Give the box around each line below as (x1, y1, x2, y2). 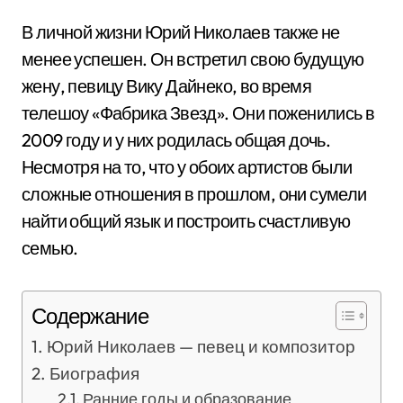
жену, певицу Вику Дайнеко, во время (22, 75, 311, 97)
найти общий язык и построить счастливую (22, 210, 351, 232)
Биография (49, 363, 139, 384)
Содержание (31, 302, 148, 329)
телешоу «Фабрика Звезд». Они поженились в (22, 102, 375, 124)
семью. (22, 237, 78, 259)
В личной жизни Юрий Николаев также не (22, 21, 340, 43)
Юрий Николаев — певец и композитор (46, 336, 355, 357)
